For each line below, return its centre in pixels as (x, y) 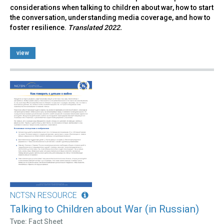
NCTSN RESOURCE (43, 195)
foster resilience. (39, 27)
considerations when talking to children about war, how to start (112, 7)
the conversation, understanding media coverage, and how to (110, 17)
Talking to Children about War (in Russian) (104, 209)
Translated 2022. (95, 27)
